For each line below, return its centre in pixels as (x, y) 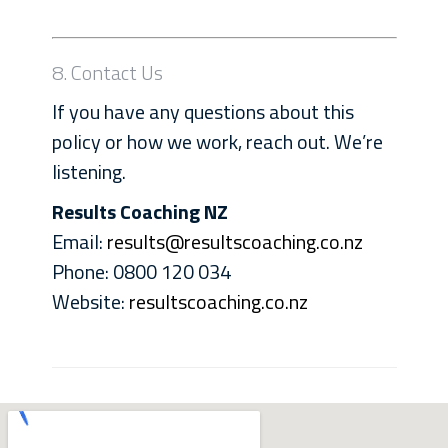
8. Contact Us (107, 72)
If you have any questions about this (202, 111)
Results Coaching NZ (139, 211)
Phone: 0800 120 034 (141, 271)
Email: (79, 241)
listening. (88, 171)
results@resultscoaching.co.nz (234, 241)
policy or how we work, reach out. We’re (217, 141)
